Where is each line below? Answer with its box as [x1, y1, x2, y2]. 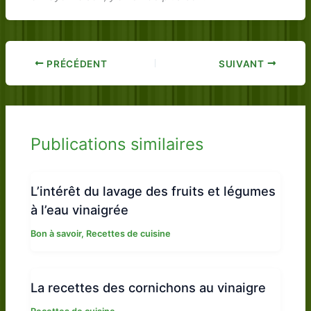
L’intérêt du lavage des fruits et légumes [31, 183, 276, 199]
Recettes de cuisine [86, 228, 171, 239]
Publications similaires [31, 133, 204, 154]
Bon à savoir [31, 228, 82, 239]
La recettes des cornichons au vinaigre [31, 280, 267, 296]
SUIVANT [219, 58, 267, 69]
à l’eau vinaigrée [31, 202, 129, 218]
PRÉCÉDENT [44, 58, 108, 69]
